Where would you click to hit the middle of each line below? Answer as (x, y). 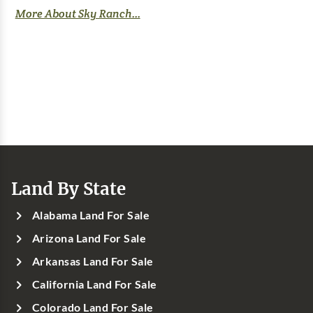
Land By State (68, 188)
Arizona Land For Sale (89, 238)
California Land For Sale (95, 284)
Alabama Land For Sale (91, 215)
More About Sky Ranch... (78, 13)
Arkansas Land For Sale (93, 261)
